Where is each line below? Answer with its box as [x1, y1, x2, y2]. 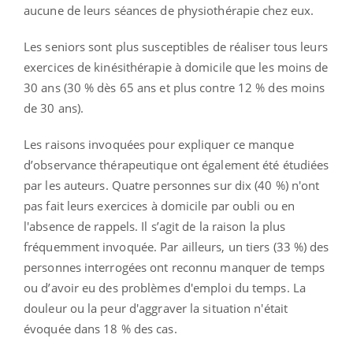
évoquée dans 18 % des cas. [24, 320, 177, 336]
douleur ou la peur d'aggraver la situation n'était [24, 299, 288, 316]
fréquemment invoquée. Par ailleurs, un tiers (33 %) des [24, 238, 329, 255]
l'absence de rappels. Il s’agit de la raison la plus [24, 217, 286, 234]
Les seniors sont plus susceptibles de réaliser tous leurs [24, 38, 328, 54]
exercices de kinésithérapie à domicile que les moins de [24, 58, 329, 75]
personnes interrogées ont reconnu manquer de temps [24, 258, 325, 275]
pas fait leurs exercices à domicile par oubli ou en [24, 197, 295, 214]
